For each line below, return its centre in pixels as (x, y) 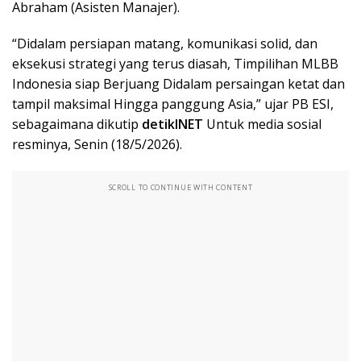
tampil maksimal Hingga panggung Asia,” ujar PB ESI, (173, 104)
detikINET (172, 124)
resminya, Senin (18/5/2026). (97, 144)
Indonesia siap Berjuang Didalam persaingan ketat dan (178, 83)
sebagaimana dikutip (77, 124)
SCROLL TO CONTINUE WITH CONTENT (180, 187)
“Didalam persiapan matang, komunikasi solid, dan (165, 43)
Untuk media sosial (262, 124)
